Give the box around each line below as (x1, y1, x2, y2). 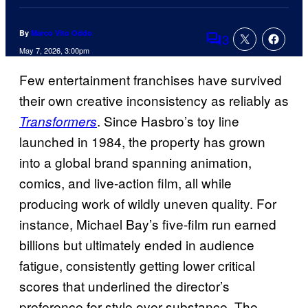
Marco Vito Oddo (31, 27, 92, 38)
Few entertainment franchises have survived (19, 70, 282, 89)
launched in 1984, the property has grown (19, 132, 265, 151)
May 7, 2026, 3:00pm (19, 45, 89, 56)
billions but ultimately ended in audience (19, 235, 254, 254)
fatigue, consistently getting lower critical (19, 256, 255, 275)
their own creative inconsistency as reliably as (19, 91, 289, 110)
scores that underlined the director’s (19, 276, 230, 296)
